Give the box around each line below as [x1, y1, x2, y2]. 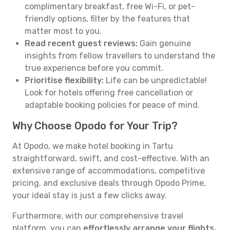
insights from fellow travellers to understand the [25, 51, 215, 61]
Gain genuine [138, 39, 191, 48]
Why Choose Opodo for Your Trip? [12, 120, 178, 132]
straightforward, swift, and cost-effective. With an [12, 154, 209, 163]
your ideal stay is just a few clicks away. [12, 190, 167, 200]
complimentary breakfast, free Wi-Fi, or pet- [25, 2, 195, 11]
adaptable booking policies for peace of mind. [25, 100, 200, 110]
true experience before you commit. [25, 63, 163, 73]
